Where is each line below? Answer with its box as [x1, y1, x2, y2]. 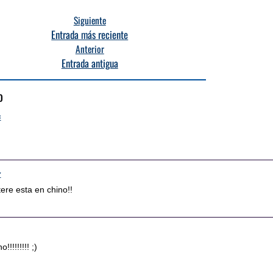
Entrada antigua [61, 55, 118, 71]
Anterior [75, 42, 104, 55]
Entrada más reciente [51, 27, 129, 42]
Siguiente [73, 13, 106, 27]
